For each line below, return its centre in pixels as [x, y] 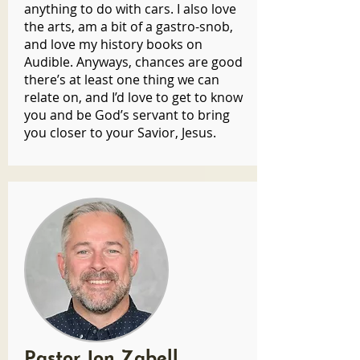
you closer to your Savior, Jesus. [120, 133]
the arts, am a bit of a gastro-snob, [129, 27]
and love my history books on [113, 44]
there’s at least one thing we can [122, 80]
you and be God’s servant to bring [127, 115]
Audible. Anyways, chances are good [133, 62]
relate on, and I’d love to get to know [133, 97]
